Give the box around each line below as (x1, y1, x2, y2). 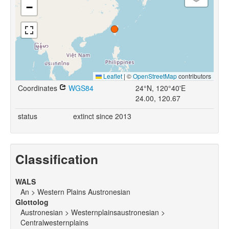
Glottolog (15, 197, 49, 208)
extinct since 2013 (73, 111, 131, 122)
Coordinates (18, 83, 59, 94)
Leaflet (102, 72, 122, 81)
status (18, 111, 37, 122)
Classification (15, 150, 98, 169)
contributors (177, 72, 211, 81)
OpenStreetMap (133, 72, 177, 81)
